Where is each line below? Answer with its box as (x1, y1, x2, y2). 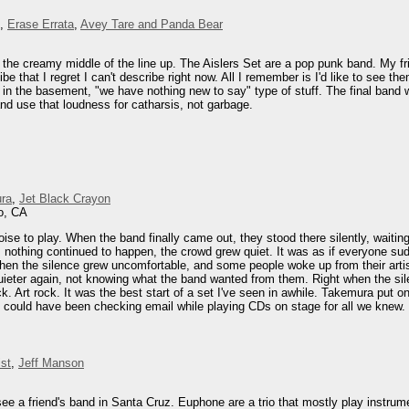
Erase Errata (7, 17, 74, 31)
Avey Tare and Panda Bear (80, 17, 223, 31)
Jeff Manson (18, 355, 84, 370)
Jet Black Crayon (19, 191, 110, 205)
